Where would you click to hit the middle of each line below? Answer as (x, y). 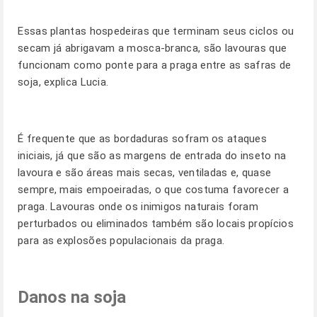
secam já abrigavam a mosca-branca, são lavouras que (152, 48)
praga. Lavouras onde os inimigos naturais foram (138, 207)
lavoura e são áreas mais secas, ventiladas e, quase (145, 173)
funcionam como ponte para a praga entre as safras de (155, 65)
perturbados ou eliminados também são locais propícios (156, 224)
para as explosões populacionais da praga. (121, 241)
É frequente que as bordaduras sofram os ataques (143, 139)
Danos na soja (72, 297)
